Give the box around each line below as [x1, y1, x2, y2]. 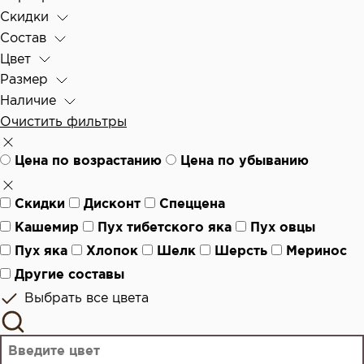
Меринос [286, 243, 347, 258]
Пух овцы [250, 219, 315, 235]
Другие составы [15, 266, 124, 282]
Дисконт [84, 196, 141, 211]
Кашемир [15, 219, 79, 235]
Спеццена [159, 196, 225, 211]
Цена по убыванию [180, 153, 309, 168]
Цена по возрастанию [15, 153, 162, 168]
